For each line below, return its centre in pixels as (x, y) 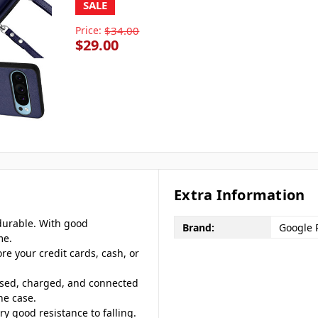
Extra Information (240, 195)
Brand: (198, 227)
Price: (89, 30)
